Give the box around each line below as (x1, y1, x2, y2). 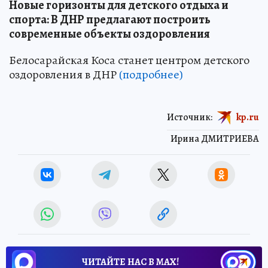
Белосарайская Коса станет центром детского (9, 52, 249, 69)
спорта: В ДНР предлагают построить (9, 11, 211, 28)
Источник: (167, 111, 212, 124)
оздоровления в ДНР (9, 66, 119, 83)
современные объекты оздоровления (9, 26, 210, 42)
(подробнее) (119, 66, 183, 83)
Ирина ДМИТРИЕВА (170, 132, 259, 146)
